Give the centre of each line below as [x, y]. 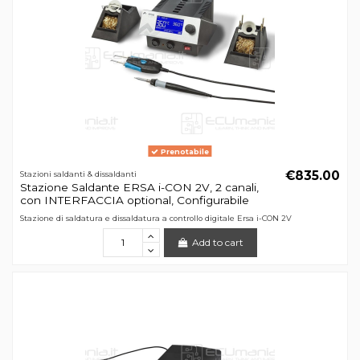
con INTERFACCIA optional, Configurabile [134, 200]
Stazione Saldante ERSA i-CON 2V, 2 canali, [139, 187]
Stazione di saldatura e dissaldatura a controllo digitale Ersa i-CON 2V [155, 219]
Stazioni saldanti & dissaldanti [78, 174]
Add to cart [218, 243]
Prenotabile [184, 151]
